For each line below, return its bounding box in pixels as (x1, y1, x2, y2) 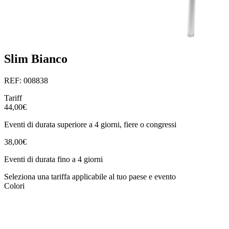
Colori (4, 181, 25, 190)
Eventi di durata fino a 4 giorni (4, 154, 103, 164)
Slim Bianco (4, 52, 67, 66)
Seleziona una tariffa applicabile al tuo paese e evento (4, 172, 176, 181)
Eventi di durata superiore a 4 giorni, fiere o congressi (4, 120, 176, 129)
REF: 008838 (4, 76, 48, 85)
